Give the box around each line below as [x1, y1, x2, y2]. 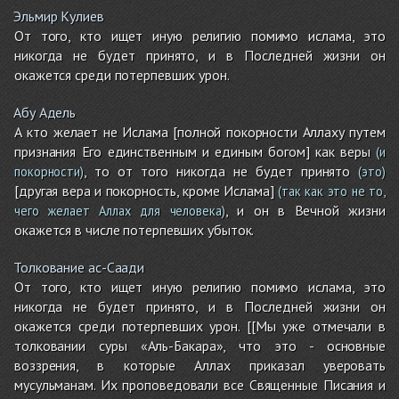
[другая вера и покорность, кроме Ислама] [14, 182, 274, 200]
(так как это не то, [273, 183, 386, 200]
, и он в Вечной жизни [224, 201, 386, 220]
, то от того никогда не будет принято [83, 162, 351, 181]
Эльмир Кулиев [13, 7, 104, 26]
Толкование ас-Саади [13, 258, 145, 277]
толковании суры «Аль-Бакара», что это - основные [14, 337, 386, 355]
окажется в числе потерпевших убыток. [14, 221, 255, 240]
